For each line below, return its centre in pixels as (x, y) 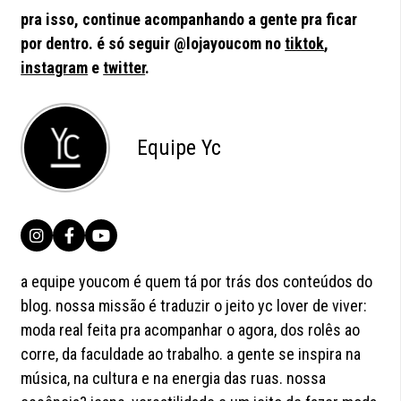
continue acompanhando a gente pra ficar (220, 20)
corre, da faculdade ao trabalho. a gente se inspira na (191, 354)
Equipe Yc (179, 148)
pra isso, (52, 20)
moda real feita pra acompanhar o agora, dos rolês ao (191, 330)
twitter (124, 68)
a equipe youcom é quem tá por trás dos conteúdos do (197, 282)
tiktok (305, 44)
